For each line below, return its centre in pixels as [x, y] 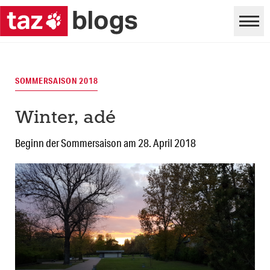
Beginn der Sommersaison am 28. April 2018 [105, 143]
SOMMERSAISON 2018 [57, 81]
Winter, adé [65, 119]
